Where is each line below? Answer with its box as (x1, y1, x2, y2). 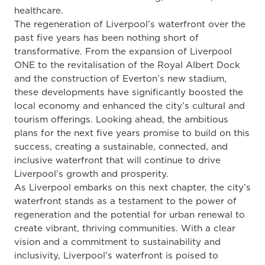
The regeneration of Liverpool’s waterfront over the (14, 20, 245, 29)
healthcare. (14, 6, 63, 15)
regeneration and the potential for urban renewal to (14, 210, 245, 219)
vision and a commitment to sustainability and (14, 237, 221, 247)
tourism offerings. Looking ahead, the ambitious (14, 115, 228, 124)
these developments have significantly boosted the (14, 88, 243, 97)
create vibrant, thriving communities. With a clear (14, 224, 235, 233)
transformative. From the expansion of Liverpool (14, 47, 232, 56)
